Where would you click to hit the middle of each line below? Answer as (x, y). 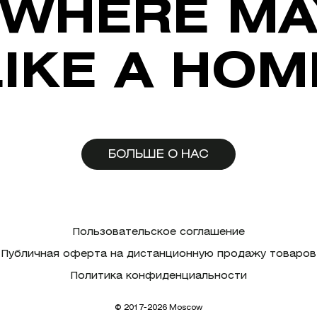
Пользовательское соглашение (158, 231)
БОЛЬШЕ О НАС (158, 154)
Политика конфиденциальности (158, 275)
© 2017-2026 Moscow (158, 307)
